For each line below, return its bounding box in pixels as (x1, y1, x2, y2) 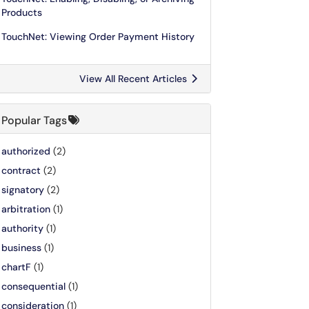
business (1, 241, 41, 254)
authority (1, 222, 43, 235)
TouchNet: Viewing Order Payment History (1, 30, 195, 43)
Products (1, 6, 42, 19)
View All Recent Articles (79, 72, 190, 85)
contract (1, 164, 41, 177)
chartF (1, 261, 31, 273)
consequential (1, 280, 66, 292)
